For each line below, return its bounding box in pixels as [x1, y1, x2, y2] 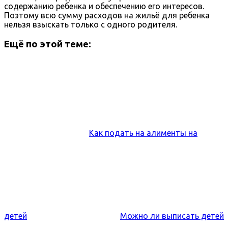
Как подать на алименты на [89, 128, 197, 137]
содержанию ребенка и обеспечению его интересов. [4, 2, 204, 11]
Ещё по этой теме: [4, 38, 91, 49]
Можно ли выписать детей [120, 211, 224, 220]
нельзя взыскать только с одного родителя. [4, 20, 177, 30]
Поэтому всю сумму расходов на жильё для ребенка [4, 11, 210, 20]
